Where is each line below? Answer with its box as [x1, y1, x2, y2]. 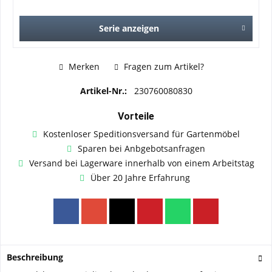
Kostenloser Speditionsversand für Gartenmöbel [43, 127, 240, 140]
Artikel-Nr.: [80, 84, 129, 97]
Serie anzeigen [98, 22, 159, 34]
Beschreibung [7, 251, 63, 263]
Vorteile [118, 110, 154, 122]
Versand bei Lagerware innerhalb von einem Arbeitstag [29, 157, 254, 169]
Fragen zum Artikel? [121, 60, 204, 72]
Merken [68, 60, 100, 72]
